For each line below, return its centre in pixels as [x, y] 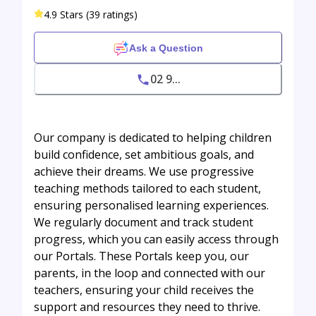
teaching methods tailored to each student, [147, 189]
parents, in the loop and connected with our [150, 273]
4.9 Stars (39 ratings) [91, 15]
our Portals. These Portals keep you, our [141, 256]
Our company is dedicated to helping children [153, 138]
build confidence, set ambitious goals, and [144, 155]
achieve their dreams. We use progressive [144, 172]
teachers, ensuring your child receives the [144, 290]
